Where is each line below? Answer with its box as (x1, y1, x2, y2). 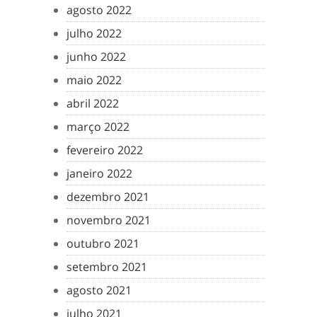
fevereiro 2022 (67, 142, 143, 158)
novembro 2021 (67, 212, 151, 228)
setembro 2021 (67, 259, 147, 275)
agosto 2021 (67, 282, 132, 298)
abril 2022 (67, 96, 119, 111)
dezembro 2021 (67, 189, 149, 204)
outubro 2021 (67, 236, 139, 251)
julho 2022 (67, 25, 122, 41)
